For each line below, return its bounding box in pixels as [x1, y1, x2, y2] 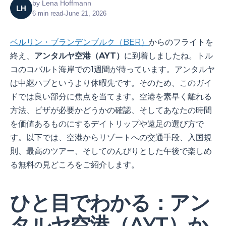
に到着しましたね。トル [124, 51, 213, 61]
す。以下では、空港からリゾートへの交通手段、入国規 [10, 133, 212, 142]
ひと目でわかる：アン [10, 190, 210, 215]
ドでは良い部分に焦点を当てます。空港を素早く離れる [10, 92, 212, 101]
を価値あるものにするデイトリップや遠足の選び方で [10, 119, 204, 129]
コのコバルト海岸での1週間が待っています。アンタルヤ [10, 65, 215, 74]
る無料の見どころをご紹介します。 [10, 160, 139, 169]
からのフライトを [149, 37, 213, 47]
